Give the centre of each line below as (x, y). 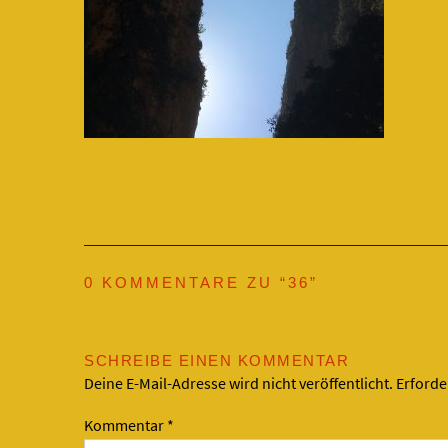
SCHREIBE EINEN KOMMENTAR (216, 360)
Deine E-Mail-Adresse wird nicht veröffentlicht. (238, 383)
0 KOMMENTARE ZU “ (186, 282)
